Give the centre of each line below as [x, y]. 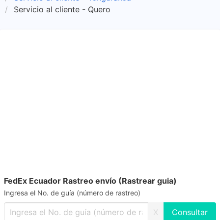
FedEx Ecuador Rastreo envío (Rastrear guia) [90, 181]
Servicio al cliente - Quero [62, 9]
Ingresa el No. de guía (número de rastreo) [72, 193]
